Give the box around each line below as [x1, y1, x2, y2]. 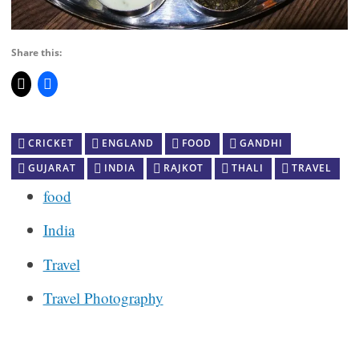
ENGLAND [101, 135, 154, 150]
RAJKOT [163, 160, 204, 175]
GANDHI [239, 135, 283, 150]
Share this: [10, 46, 62, 60]
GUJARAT [27, 160, 76, 175]
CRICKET [27, 135, 74, 150]
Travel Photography [42, 288, 163, 309]
